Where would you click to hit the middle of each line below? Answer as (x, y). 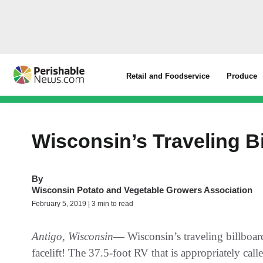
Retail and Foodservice (168, 76)
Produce (242, 76)
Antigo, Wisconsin (73, 236)
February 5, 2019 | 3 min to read (82, 204)
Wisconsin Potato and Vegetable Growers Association (142, 190)
